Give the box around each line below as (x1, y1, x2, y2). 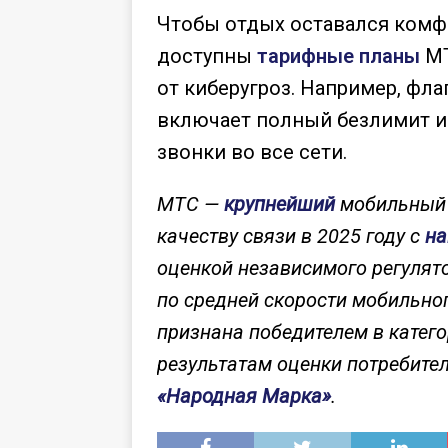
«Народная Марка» (157, 383, 331, 408)
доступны (157, 43, 257, 68)
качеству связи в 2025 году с (157, 223, 425, 248)
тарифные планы (257, 43, 420, 68)
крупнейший (224, 191, 335, 216)
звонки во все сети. (157, 139, 347, 164)
